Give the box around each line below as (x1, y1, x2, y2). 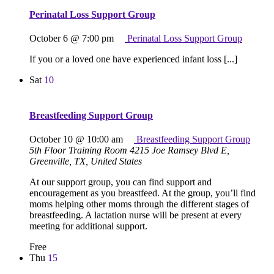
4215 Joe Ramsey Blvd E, (130, 145, 229, 155)
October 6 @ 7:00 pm (29, 33, 114, 44)
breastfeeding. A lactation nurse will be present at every (29, 210, 242, 220)
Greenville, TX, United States (29, 156, 142, 166)
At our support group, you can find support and (29, 177, 212, 187)
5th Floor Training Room (29, 145, 130, 155)
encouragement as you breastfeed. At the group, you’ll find (29, 188, 256, 198)
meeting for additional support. (29, 221, 147, 231)
